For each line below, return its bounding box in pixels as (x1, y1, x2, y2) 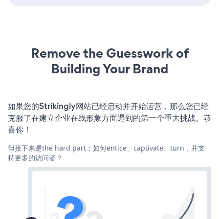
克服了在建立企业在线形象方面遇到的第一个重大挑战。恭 (8, 111, 211, 124)
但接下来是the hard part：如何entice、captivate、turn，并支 (8, 143, 205, 153)
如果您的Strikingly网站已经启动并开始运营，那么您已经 (8, 100, 209, 112)
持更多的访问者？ (8, 153, 63, 162)
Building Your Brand (51, 59, 168, 78)
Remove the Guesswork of (30, 44, 189, 62)
